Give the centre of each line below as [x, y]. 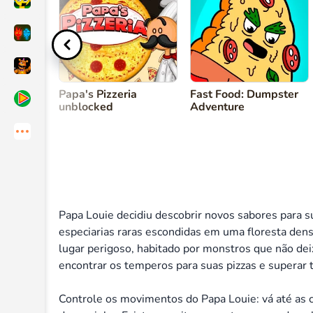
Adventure [217, 107]
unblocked [86, 107]
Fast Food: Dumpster [244, 94]
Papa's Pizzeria [98, 94]
